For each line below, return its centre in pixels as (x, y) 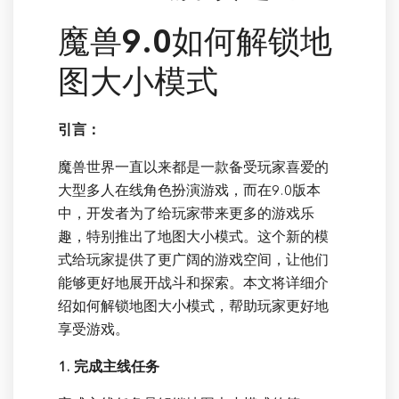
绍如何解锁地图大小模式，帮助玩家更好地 (193, 306)
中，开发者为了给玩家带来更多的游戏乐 (186, 213)
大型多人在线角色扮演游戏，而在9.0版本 (189, 190)
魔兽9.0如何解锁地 (195, 42)
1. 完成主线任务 (109, 366)
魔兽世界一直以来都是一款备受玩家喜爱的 (193, 167)
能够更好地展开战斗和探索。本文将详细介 (193, 283)
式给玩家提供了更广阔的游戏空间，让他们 (193, 260)
